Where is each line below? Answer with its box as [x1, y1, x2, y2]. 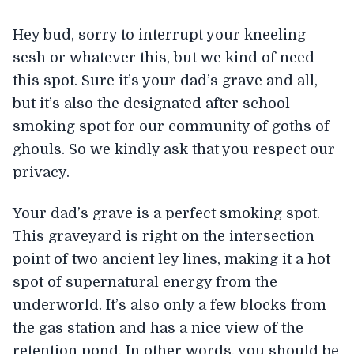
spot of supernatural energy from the [13, 273, 277, 290]
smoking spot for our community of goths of [13, 119, 330, 134]
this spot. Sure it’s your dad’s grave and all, [13, 73, 318, 88]
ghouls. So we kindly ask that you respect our [13, 141, 335, 157]
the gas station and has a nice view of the [13, 319, 303, 336]
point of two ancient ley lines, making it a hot [13, 250, 330, 267]
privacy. [13, 164, 70, 180]
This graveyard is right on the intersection [13, 228, 314, 244]
